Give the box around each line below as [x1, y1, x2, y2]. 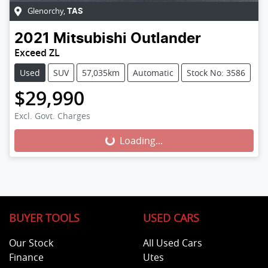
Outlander [130, 31, 201, 46]
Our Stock [9, 236, 53, 249]
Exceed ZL [14, 45, 60, 59]
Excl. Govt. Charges [14, 109, 90, 121]
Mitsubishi [53, 31, 127, 46]
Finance [9, 250, 44, 264]
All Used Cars [143, 236, 202, 249]
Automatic [133, 66, 173, 78]
